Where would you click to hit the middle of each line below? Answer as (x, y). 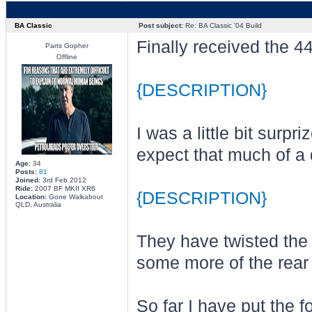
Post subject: (161, 25)
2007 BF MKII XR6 (64, 188)
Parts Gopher (67, 46)
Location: (31, 197)
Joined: (28, 180)
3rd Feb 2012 (63, 180)
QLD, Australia (38, 204)
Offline (67, 57)
